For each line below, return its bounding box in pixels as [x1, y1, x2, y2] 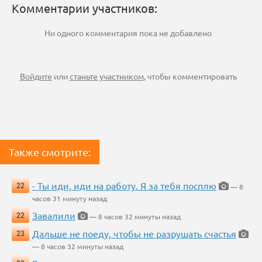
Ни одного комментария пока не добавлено [44, 27, 212, 39]
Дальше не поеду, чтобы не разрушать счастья [32, 227, 236, 240]
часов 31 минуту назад [32, 194, 107, 204]
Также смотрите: [9, 146, 91, 158]
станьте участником [69, 71, 144, 82]
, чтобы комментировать [143, 71, 237, 82]
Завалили [32, 209, 75, 222]
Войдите [19, 71, 52, 82]
